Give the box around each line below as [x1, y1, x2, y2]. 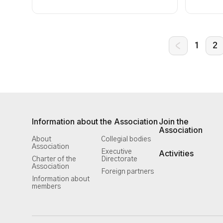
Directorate [101, 156, 137, 163]
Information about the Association [32, 116, 158, 126]
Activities [159, 148, 194, 158]
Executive [101, 148, 132, 155]
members [32, 183, 61, 190]
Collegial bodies [101, 136, 151, 143]
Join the [159, 116, 189, 126]
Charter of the [32, 156, 76, 163]
